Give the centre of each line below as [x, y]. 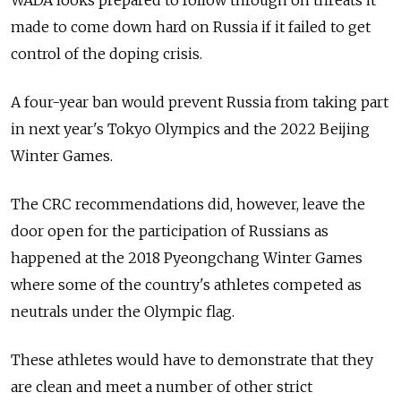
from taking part [332, 102]
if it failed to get [316, 27]
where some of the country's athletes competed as [186, 285]
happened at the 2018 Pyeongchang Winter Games [187, 258]
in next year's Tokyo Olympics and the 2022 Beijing [190, 129]
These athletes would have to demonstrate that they [192, 360]
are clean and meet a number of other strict [162, 387]
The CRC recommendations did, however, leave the [188, 205]
